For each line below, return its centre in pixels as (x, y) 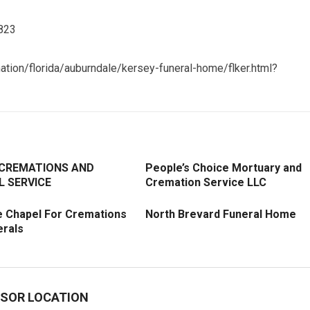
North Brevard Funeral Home (221, 214)
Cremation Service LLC (206, 182)
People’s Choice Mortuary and (224, 168)
